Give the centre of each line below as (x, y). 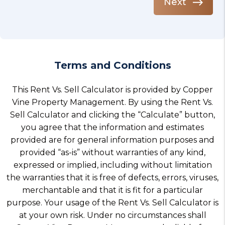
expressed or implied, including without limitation (113, 165)
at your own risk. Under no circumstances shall (113, 215)
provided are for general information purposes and (113, 140)
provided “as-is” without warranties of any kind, (113, 152)
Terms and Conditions (113, 65)
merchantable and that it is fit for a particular (113, 190)
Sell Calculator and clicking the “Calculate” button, (113, 115)
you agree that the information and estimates (113, 127)
